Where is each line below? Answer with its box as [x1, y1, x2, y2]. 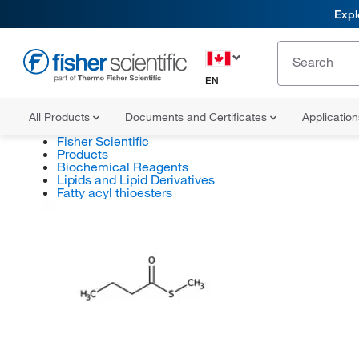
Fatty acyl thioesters [56, 184, 172, 200]
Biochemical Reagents [56, 159, 188, 175]
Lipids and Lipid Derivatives [56, 171, 215, 188]
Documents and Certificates [125, 110, 270, 124]
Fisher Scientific [56, 133, 149, 149]
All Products [29, 110, 93, 124]
